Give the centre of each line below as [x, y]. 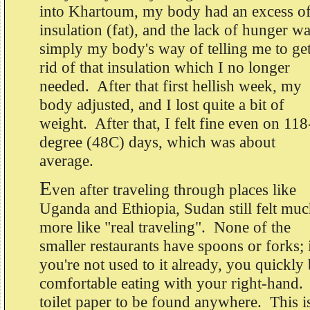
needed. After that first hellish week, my [171, 86]
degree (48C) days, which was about [157, 142]
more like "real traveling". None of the [165, 227]
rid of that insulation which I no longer [165, 67]
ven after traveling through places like [174, 190]
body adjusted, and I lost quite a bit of [162, 105]
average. [69, 161]
